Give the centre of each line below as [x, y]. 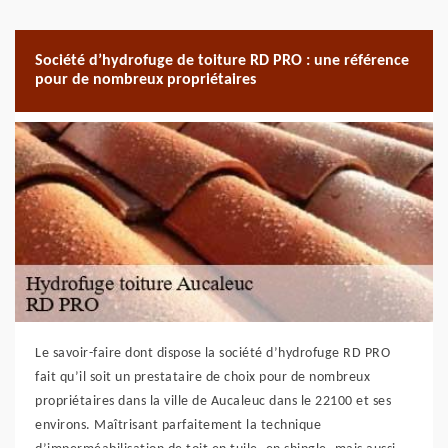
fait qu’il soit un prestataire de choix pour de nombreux [202, 377]
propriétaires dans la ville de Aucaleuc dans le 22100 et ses [213, 401]
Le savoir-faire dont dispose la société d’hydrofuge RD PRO [212, 353]
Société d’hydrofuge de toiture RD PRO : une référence [222, 61]
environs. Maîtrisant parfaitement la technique [178, 425]
